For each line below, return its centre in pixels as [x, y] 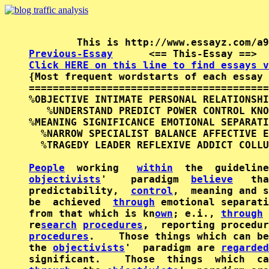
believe [212, 179]
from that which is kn [92, 213]
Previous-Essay [71, 54]
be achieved [71, 202]
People [47, 168]
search [59, 225]
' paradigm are [173, 248]
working [101, 168]
